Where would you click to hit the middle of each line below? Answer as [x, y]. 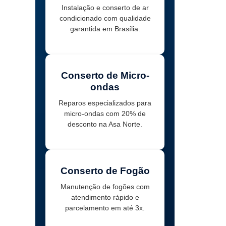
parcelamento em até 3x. [105, 208]
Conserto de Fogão [105, 171]
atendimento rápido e [105, 197]
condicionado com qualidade [105, 18]
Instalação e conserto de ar [105, 8]
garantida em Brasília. [105, 29]
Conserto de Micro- [105, 76]
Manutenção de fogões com [105, 187]
